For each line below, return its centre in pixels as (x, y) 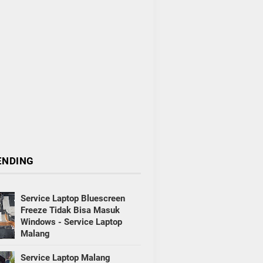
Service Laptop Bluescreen (73, 199)
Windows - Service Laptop (71, 222)
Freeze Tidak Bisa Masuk (70, 210)
